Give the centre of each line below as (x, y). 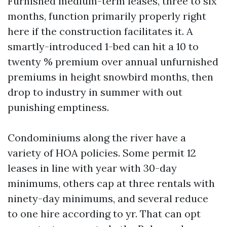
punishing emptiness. (58, 107)
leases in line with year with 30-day (92, 168)
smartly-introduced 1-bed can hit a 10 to (103, 46)
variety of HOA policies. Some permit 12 (102, 153)
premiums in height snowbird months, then (110, 77)
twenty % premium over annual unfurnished (113, 62)
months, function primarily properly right (107, 16)
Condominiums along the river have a (97, 138)
